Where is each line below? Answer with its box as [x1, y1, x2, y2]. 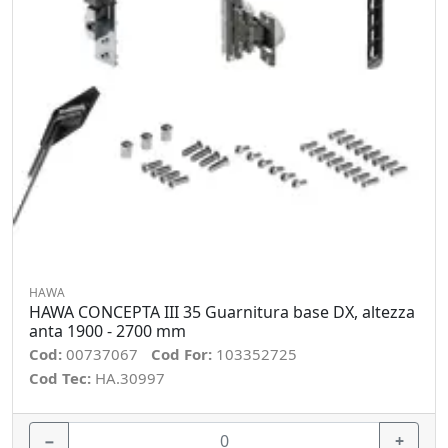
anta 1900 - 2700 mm [29, 320, 186, 342]
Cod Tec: [29, 368, 95, 388]
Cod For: [151, 344, 216, 364]
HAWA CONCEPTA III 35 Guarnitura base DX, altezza [29, 301, 415, 323]
